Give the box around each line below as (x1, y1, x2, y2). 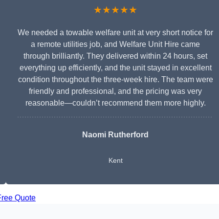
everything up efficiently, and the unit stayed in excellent (19, 64, 212, 72)
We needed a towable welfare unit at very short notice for (18, 28, 213, 37)
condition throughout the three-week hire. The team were (18, 75, 213, 84)
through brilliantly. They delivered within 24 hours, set (23, 52, 207, 61)
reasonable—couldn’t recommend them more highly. (25, 99, 206, 108)
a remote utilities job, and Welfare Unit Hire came (31, 40, 200, 49)
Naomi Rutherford (82, 131, 149, 139)
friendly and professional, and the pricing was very (29, 87, 202, 96)
